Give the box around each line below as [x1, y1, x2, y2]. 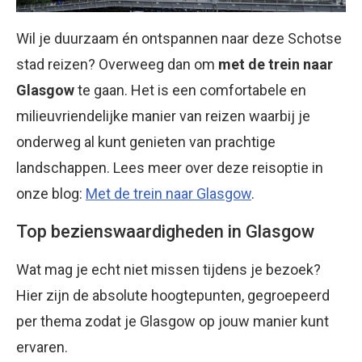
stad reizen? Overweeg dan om [16, 56, 218, 74]
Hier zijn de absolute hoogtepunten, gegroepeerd [16, 287, 330, 305]
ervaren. [16, 339, 68, 356]
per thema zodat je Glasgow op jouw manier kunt [16, 313, 329, 330]
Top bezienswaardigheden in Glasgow [16, 221, 314, 242]
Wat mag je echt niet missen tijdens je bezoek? [16, 261, 321, 279]
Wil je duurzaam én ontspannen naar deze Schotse [16, 30, 342, 48]
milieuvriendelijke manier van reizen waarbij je [16, 107, 310, 125]
